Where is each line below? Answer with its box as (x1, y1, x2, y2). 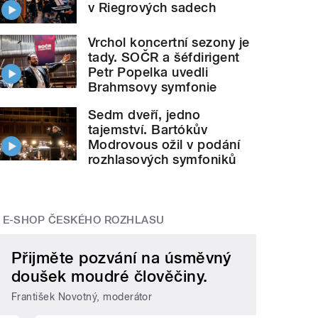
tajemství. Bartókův (88, 122, 208, 138)
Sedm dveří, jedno (88, 107, 201, 123)
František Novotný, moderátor (11, 290, 153, 302)
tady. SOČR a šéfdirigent (88, 50, 240, 65)
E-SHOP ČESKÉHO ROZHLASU (2, 214, 165, 227)
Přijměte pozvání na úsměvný (11, 248, 231, 268)
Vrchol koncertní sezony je (88, 35, 250, 50)
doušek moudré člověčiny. (11, 267, 208, 286)
